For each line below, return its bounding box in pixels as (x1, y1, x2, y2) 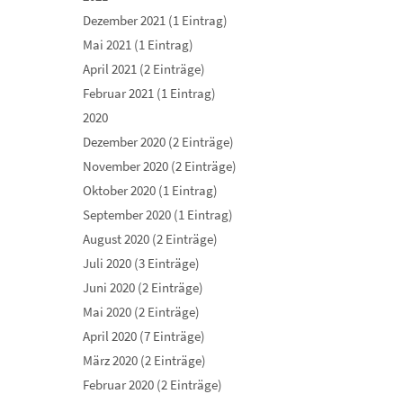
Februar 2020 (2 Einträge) (83, 376, 222, 393)
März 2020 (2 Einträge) (83, 352, 206, 369)
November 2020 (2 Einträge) (83, 157, 237, 175)
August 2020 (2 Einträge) (83, 230, 218, 247)
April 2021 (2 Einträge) (83, 60, 205, 77)
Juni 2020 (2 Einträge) (83, 279, 203, 296)
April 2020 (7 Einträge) (83, 327, 205, 345)
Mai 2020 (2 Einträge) (83, 303, 200, 320)
